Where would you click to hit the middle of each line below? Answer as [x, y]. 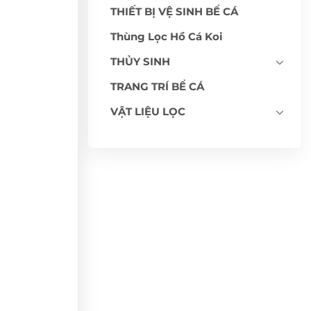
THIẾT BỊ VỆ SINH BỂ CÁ [174, 11]
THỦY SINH [140, 61]
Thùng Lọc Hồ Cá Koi [167, 36]
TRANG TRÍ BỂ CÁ [157, 86]
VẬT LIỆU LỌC [148, 111]
